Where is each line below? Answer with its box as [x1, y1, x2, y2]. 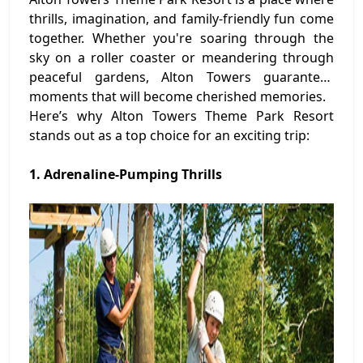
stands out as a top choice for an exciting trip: [29, 126, 310, 145]
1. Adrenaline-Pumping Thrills [29, 165, 222, 184]
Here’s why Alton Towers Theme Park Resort [29, 107, 334, 126]
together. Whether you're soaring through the [29, 29, 334, 48]
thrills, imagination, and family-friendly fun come [29, 10, 334, 28]
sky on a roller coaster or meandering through [29, 49, 334, 67]
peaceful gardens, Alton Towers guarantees [29, 68, 334, 87]
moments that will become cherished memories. [29, 88, 326, 106]
